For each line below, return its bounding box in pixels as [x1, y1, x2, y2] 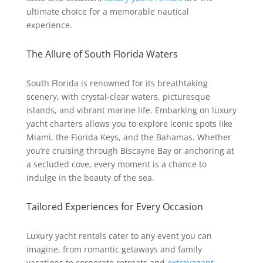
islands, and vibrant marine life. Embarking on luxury [26, 104, 237, 116]
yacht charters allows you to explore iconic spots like [26, 118, 232, 130]
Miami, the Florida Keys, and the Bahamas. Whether [26, 131, 231, 143]
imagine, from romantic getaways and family [26, 244, 202, 255]
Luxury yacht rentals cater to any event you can [26, 230, 212, 242]
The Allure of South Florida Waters [26, 48, 178, 61]
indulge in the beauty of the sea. [26, 172, 154, 184]
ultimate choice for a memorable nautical [26, 6, 189, 18]
